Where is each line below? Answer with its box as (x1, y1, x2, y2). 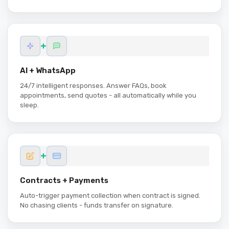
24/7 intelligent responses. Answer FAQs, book (20, 82, 167, 90)
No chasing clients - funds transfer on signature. (20, 201, 173, 210)
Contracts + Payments (20, 176, 108, 186)
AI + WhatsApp (20, 66, 76, 76)
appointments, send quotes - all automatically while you (20, 91, 196, 100)
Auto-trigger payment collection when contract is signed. (20, 192, 200, 200)
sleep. (20, 101, 39, 109)
